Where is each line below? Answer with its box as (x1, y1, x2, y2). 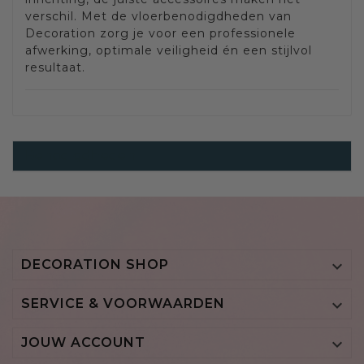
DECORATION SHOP (21, 257, 169, 273)
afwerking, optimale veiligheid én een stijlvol (25, 43, 312, 58)
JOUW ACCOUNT (21, 335, 145, 351)
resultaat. (25, 60, 85, 76)
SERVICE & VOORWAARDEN (21, 296, 225, 312)
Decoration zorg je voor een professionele (25, 26, 296, 41)
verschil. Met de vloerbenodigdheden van (25, 9, 292, 24)
